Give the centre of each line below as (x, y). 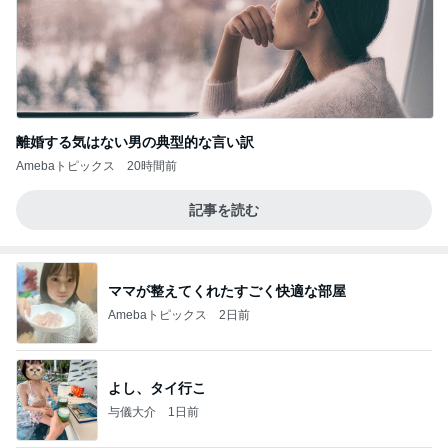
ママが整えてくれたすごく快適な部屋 (227, 290)
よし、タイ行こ (157, 387)
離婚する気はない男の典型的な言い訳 (135, 142)
